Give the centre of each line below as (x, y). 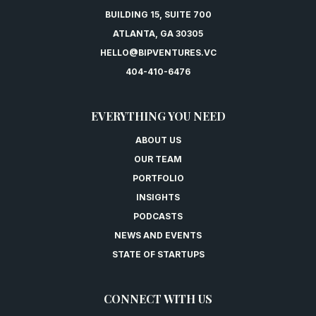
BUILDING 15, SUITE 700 (158, 14)
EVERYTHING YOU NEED (158, 116)
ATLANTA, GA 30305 (158, 33)
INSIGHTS (158, 197)
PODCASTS (158, 216)
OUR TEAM (158, 159)
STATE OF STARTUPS (158, 254)
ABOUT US (158, 140)
